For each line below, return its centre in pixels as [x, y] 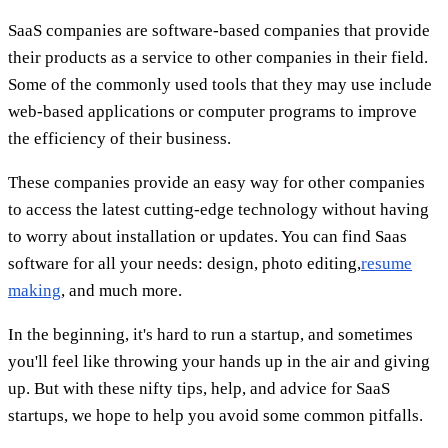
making [34, 290]
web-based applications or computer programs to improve [212, 111]
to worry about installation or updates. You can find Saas [207, 236]
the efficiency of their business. [119, 138]
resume [386, 263]
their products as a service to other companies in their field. [218, 57]
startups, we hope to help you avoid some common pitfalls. [215, 415]
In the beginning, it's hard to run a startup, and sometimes [210, 334]
